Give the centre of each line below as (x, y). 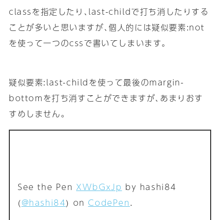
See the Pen (47, 187)
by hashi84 (149, 187)
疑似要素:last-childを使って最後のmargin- (96, 82)
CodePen (109, 202)
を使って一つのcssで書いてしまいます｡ (87, 43)
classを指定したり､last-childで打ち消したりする (109, 12)
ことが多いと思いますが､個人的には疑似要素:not (107, 27)
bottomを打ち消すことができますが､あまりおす (106, 98)
